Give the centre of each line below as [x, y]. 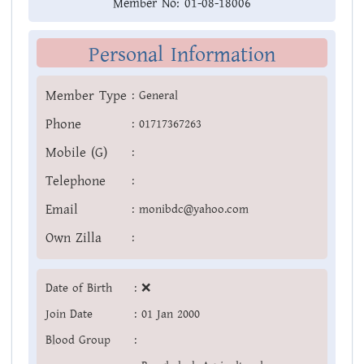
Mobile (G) [76, 153]
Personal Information [182, 55]
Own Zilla [74, 238]
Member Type [86, 96]
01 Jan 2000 [171, 314]
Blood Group [78, 340]
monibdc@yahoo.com [194, 210]
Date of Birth [79, 288]
